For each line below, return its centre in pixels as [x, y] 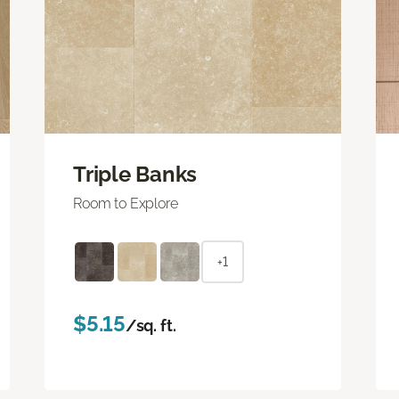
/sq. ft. [151, 325]
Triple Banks [135, 174]
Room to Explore [126, 203]
